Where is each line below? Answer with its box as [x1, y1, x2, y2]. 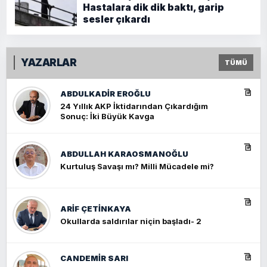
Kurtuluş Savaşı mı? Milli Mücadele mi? [60, 161, 214, 171]
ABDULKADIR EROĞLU [60, 89, 151, 99]
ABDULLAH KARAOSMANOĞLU [60, 148, 188, 159]
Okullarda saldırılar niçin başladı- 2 [60, 216, 201, 226]
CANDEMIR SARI [60, 253, 128, 263]
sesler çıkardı [83, 13, 150, 25]
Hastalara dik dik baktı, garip [83, 1, 224, 13]
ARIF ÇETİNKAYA [60, 203, 131, 213]
